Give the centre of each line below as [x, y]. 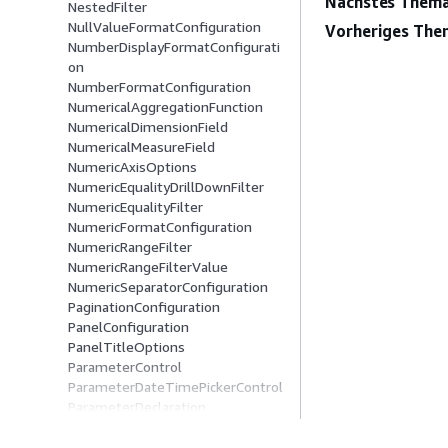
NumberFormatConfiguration [159, 87]
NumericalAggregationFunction [165, 107]
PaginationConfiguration [144, 307]
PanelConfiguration [128, 327]
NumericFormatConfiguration [160, 227]
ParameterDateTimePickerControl [175, 387]
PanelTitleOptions [126, 347]
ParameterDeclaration [137, 407]
